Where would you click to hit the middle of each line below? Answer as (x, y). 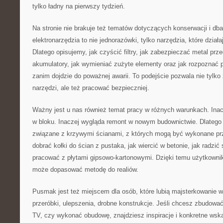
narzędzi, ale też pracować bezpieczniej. (91, 88)
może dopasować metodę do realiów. (85, 169)
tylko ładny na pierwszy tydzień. (79, 6)
